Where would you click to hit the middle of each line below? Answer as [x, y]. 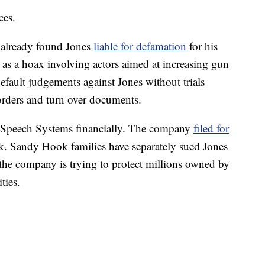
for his [202, 46]
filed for [211, 128]
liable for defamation [140, 46]
